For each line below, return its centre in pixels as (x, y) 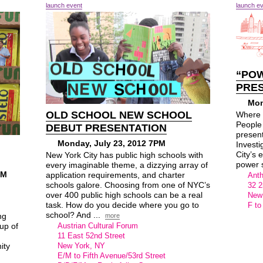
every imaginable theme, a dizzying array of (127, 165)
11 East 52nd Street (91, 236)
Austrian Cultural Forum (98, 226)
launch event (64, 5)
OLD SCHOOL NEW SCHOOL (119, 115)
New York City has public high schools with (124, 155)
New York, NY (81, 246)
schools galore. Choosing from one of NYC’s (128, 185)
